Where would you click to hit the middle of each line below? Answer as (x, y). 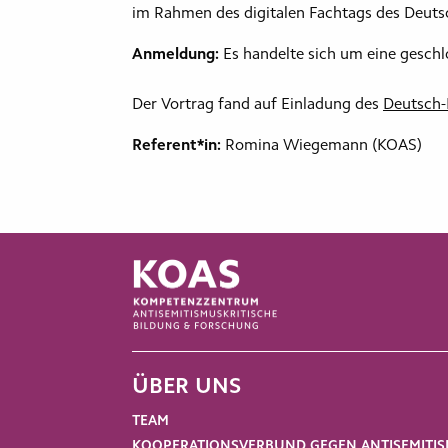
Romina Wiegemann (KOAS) (323, 145)
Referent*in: (176, 145)
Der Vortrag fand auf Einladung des (257, 104)
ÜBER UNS (186, 388)
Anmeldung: (175, 54)
